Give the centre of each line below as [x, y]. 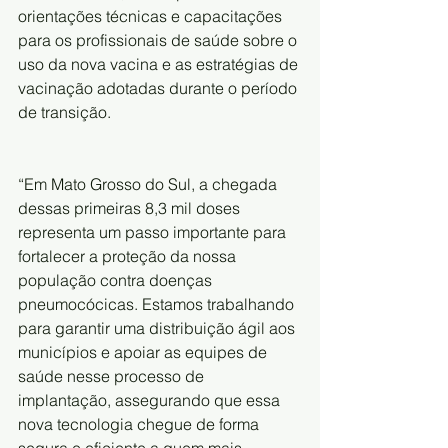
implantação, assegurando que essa [151, 399]
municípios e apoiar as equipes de [144, 351]
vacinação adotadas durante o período [159, 87]
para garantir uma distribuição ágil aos [158, 327]
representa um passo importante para [154, 231]
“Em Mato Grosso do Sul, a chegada [149, 183]
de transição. [64, 111]
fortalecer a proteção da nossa [129, 255]
